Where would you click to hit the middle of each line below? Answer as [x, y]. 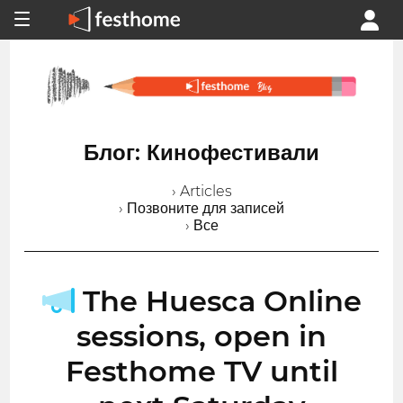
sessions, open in [201, 336]
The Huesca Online [218, 300]
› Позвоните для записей [201, 208]
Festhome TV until [201, 371]
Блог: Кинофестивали [201, 152]
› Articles [201, 191]
